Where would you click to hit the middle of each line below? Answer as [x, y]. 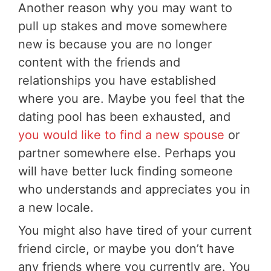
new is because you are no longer [115, 44]
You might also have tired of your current [135, 230]
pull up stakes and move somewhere [123, 26]
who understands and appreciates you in [134, 189]
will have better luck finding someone [126, 171]
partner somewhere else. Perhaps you [127, 153]
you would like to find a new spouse [121, 135]
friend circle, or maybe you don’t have [126, 248]
